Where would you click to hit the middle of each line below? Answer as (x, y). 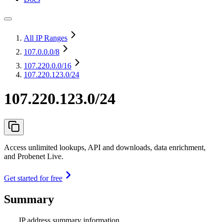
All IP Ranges (46, 38)
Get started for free (33, 178)
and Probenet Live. (34, 156)
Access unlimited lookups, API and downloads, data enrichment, (105, 147)
